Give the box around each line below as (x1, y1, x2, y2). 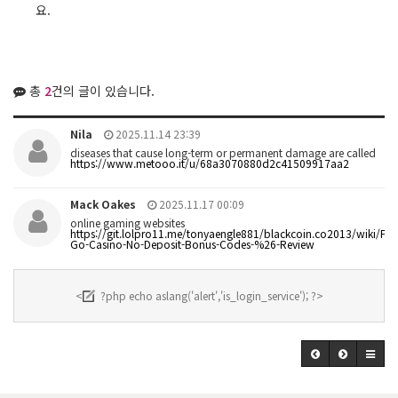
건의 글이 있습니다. (52, 82, 155, 100)
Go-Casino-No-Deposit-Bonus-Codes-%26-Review (70, 236, 314, 252)
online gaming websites (70, 215, 185, 231)
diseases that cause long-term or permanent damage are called (70, 145, 376, 161)
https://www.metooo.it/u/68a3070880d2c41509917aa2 (70, 155, 349, 171)
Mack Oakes (70, 196, 136, 212)
